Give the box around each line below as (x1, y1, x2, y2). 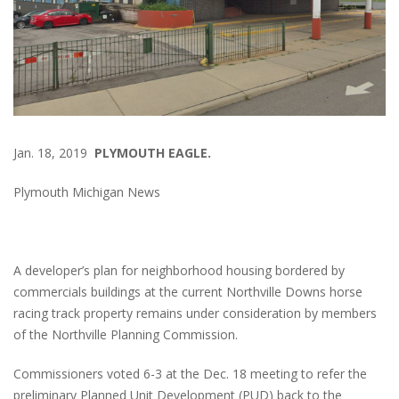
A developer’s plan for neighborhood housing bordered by (13, 261, 345, 279)
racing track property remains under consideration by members (13, 304, 377, 322)
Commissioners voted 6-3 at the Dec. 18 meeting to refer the (13, 364, 367, 382)
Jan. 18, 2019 (13, 143, 94, 161)
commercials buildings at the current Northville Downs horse (13, 282, 362, 300)
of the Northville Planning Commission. (13, 325, 238, 343)
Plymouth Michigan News (13, 183, 160, 200)
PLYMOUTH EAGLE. (94, 143, 211, 161)
